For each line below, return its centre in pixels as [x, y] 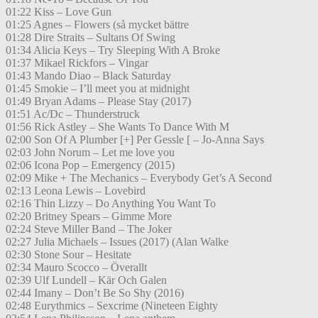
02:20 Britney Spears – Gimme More [89, 216]
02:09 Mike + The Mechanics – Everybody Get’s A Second [139, 178]
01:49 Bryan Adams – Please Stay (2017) [98, 102]
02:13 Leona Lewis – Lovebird [76, 191]
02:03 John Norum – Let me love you [90, 153]
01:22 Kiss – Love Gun [59, 12]
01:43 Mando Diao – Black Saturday [88, 76]
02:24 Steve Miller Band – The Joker [89, 229]
